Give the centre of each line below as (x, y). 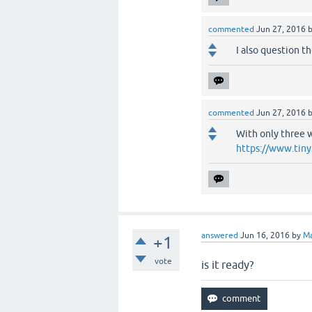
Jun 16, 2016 (265, 235)
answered (220, 235)
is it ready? (228, 264)
